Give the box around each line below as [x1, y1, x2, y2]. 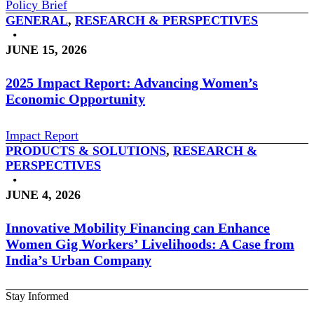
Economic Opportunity [6, 90, 145, 107]
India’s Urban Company [6, 252, 151, 268]
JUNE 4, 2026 [6, 187, 81, 202]
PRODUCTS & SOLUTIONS [6, 143, 166, 158]
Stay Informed [6, 289, 69, 302]
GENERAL [6, 13, 68, 27]
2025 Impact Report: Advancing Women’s [6, 74, 258, 90]
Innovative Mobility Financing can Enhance [6, 219, 270, 235]
